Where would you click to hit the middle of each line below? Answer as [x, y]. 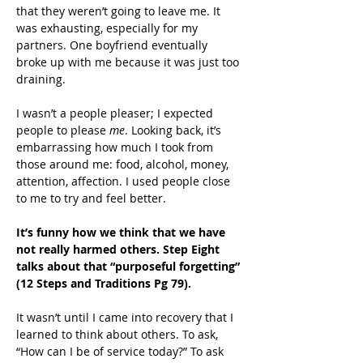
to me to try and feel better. [91, 198]
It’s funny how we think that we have [122, 232]
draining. [41, 79]
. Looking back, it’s [175, 130]
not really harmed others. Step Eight [120, 249]
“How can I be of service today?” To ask [122, 351]
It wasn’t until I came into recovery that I [126, 317]
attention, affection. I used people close [125, 181]
